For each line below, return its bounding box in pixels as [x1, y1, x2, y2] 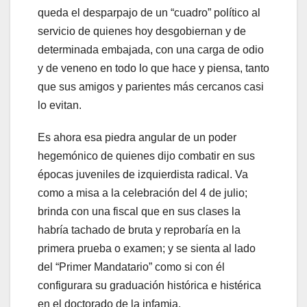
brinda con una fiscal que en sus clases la [38, 205, 241, 217]
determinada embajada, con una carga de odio [38, 43, 264, 56]
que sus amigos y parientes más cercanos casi [38, 80, 264, 93]
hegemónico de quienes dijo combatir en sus [38, 149, 255, 162]
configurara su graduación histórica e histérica [38, 279, 261, 291]
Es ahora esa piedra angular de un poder [38, 131, 236, 143]
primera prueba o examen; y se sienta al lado [38, 242, 256, 254]
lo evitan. [38, 99, 82, 111]
